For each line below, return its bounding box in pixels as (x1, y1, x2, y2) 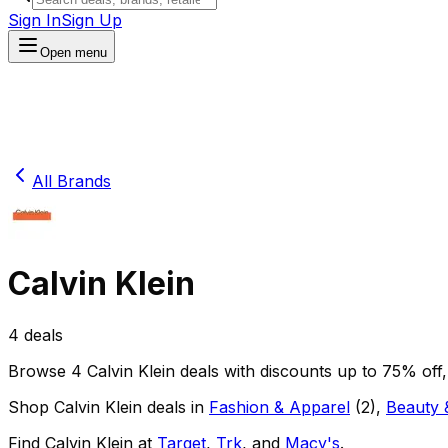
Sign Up (61, 10, 122, 30)
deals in (142, 396, 204, 417)
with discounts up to (219, 360, 382, 381)
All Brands (32, 171, 111, 191)
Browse (8, 360, 71, 381)
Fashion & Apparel (209, 396, 350, 417)
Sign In (8, 10, 61, 30)
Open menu (40, 45, 107, 60)
